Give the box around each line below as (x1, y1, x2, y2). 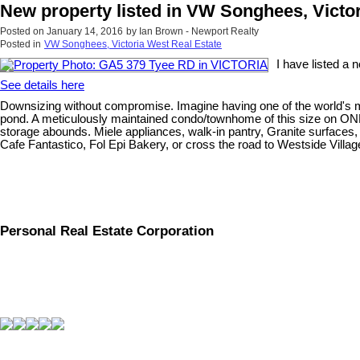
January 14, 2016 (47, 25, 123, 37)
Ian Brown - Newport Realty (139, 25, 259, 37)
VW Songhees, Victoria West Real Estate (44, 38, 222, 50)
